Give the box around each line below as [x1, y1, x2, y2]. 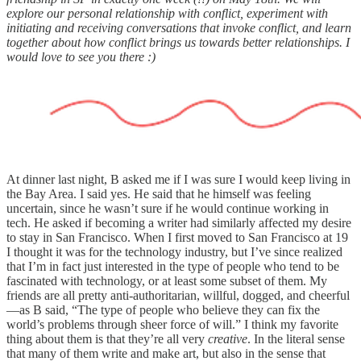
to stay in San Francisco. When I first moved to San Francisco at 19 [6, 230, 348, 245]
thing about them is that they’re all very [6, 332, 208, 346]
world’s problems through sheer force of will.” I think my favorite [6, 317, 338, 332]
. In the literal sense [247, 332, 345, 346]
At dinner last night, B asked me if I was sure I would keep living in [6, 172, 351, 187]
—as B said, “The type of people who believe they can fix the [6, 303, 320, 317]
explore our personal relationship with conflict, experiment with [6, 6, 328, 21]
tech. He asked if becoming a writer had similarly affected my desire [6, 216, 351, 230]
